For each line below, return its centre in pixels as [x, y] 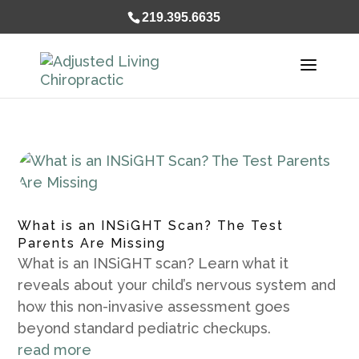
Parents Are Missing [92, 243]
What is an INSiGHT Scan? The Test [151, 226]
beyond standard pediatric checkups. [145, 328]
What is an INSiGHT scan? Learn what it [153, 263]
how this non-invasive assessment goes [154, 307]
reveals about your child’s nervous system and [177, 285]
